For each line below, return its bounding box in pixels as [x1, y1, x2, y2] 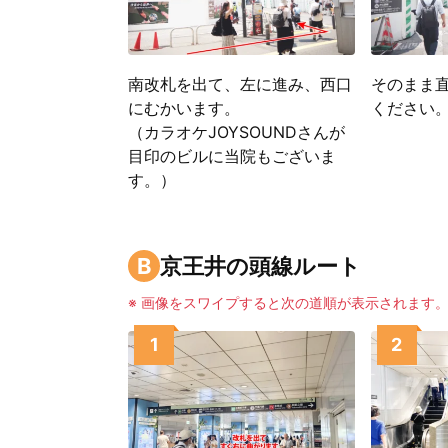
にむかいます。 [128, 98, 240, 119]
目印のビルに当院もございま [128, 146, 336, 167]
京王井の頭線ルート [160, 252, 361, 279]
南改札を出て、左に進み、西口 [128, 74, 352, 95]
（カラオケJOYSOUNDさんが [128, 122, 345, 143]
